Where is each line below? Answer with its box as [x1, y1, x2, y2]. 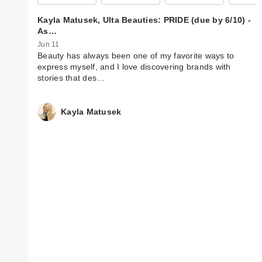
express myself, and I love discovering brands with [37, 62, 231, 72]
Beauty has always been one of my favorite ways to [37, 51, 235, 61]
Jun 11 [37, 40, 60, 49]
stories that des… [37, 73, 105, 83]
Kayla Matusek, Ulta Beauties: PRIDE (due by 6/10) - [37, 15, 251, 25]
